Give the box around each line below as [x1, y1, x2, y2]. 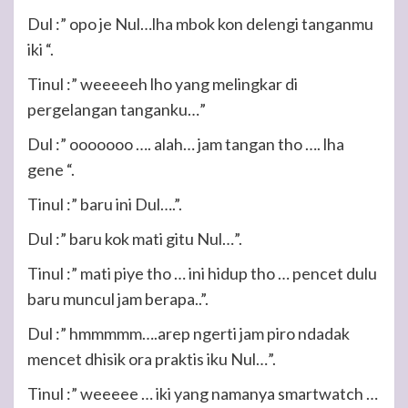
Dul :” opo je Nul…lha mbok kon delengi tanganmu [27, 14, 373, 34]
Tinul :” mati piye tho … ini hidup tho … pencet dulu [27, 263, 377, 283]
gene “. [27, 159, 75, 179]
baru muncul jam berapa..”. [27, 289, 209, 309]
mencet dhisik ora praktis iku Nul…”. [27, 349, 276, 369]
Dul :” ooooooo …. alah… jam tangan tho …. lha [27, 134, 344, 154]
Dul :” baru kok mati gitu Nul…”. [27, 229, 242, 249]
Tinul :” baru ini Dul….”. [27, 194, 182, 214]
